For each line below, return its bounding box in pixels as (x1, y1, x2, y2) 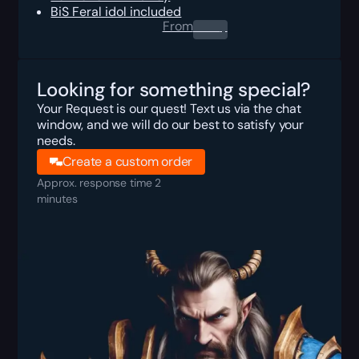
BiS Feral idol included (50, 2, 182, 20)
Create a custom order (63, 152, 193, 170)
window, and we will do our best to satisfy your (37, 115, 304, 133)
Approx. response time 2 (37, 175, 162, 190)
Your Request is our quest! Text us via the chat (37, 99, 301, 117)
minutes (37, 191, 78, 206)
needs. (37, 131, 75, 149)
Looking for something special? (37, 76, 311, 102)
